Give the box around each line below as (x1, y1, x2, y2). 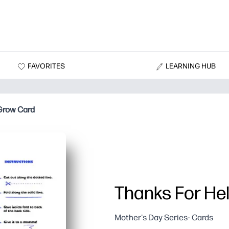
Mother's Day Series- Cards (114, 213, 213, 223)
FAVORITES (27, 61, 65, 71)
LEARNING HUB (166, 61, 216, 71)
